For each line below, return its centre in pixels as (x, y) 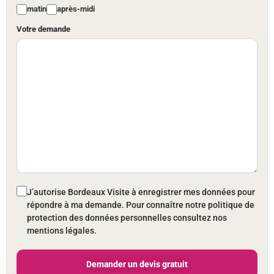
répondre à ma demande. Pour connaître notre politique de (141, 205)
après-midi (76, 9)
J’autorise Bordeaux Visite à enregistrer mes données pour (141, 192)
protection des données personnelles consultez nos (127, 218)
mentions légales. (62, 231)
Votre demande (43, 29)
